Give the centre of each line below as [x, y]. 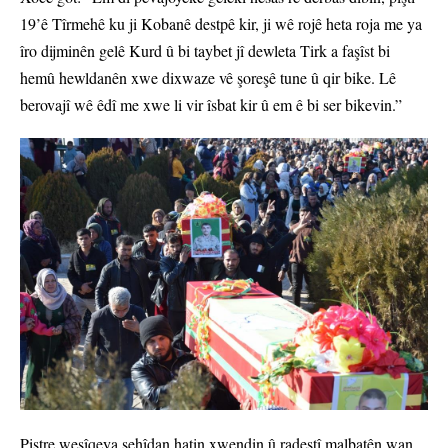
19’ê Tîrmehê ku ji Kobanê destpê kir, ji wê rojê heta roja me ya [221, 23]
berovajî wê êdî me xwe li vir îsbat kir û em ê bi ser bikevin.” [211, 104]
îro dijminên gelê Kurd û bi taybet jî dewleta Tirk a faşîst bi [205, 50]
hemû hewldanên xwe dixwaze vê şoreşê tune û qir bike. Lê [208, 77]
